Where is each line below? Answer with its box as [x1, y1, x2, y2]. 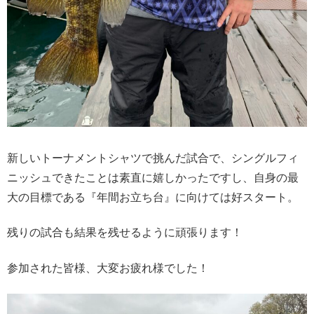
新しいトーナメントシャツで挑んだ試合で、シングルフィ [7, 151, 299, 164]
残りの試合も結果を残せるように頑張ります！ [7, 226, 243, 239]
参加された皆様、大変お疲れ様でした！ [7, 261, 209, 274]
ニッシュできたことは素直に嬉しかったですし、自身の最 [7, 171, 299, 184]
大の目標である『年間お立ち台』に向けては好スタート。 [7, 191, 299, 203]
